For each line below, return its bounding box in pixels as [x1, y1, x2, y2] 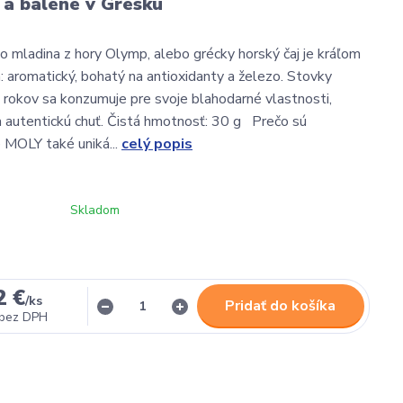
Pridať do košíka [225, 296, 336, 316]
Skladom [70, 201, 120, 219]
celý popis [121, 134, 193, 154]
